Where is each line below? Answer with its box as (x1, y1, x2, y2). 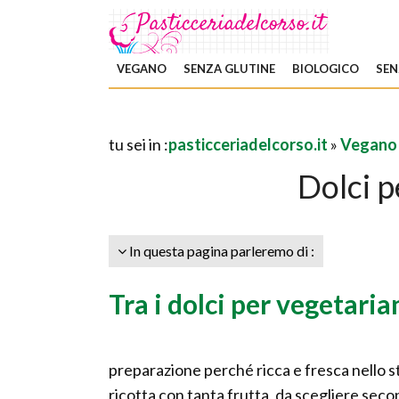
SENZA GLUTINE (183, 61, 275, 76)
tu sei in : (109, 134, 168, 154)
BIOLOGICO (292, 61, 359, 76)
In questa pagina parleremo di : (126, 242, 314, 259)
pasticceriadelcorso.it (168, 134, 328, 154)
